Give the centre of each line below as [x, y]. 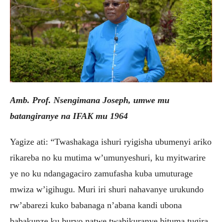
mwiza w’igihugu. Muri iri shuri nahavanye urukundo [107, 190]
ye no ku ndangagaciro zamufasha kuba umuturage [101, 174]
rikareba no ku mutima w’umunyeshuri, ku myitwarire [108, 158]
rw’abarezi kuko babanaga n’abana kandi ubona [96, 205]
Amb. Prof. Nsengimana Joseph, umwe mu [90, 100]
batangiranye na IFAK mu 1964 [69, 116]
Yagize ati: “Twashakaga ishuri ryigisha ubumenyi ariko [111, 142]
